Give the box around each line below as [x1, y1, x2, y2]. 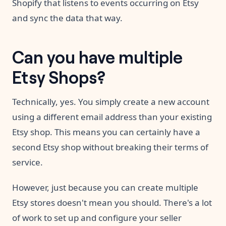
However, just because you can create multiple [12, 182, 198, 194]
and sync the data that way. [12, 12, 123, 24]
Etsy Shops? [12, 65, 105, 88]
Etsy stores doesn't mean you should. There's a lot [12, 197, 212, 209]
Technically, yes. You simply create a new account [12, 96, 209, 108]
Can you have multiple [12, 44, 183, 68]
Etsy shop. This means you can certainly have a [12, 126, 200, 138]
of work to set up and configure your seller [12, 212, 182, 224]
